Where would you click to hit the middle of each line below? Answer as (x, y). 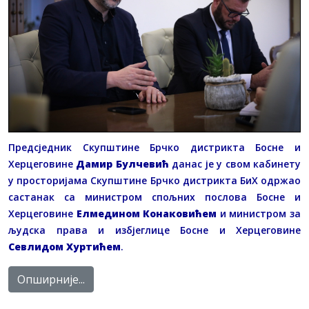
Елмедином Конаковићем (147, 214)
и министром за (259, 214)
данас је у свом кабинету (235, 164)
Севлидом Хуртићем (64, 247)
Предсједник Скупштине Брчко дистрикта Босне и (154, 148)
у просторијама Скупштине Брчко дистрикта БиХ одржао (154, 181)
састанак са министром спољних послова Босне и (154, 197)
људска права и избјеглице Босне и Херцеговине (154, 230)
